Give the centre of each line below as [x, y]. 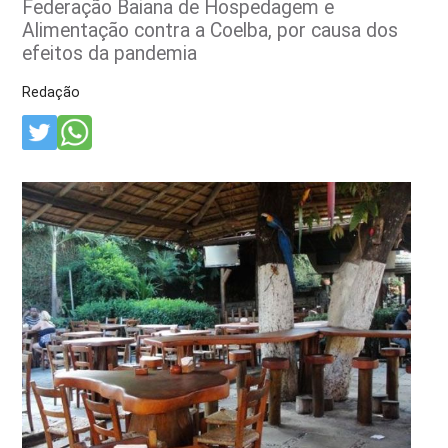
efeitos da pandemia [110, 53]
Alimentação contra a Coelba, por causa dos [210, 30]
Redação [51, 91]
